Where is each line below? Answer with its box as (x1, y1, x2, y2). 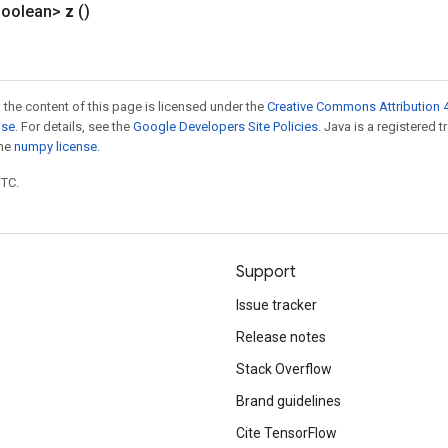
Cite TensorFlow (236, 425, 337, 441)
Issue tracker (236, 297, 317, 313)
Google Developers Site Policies (133, 119, 318, 134)
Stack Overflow (236, 361, 332, 377)
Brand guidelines (236, 393, 341, 409)
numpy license (14, 139, 97, 154)
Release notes (236, 329, 326, 345)
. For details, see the (15, 119, 133, 134)
